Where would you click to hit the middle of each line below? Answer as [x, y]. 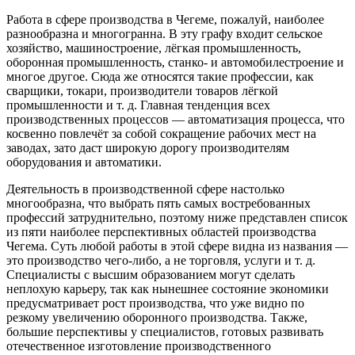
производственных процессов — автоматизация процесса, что [176, 120]
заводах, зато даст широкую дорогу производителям [148, 148]
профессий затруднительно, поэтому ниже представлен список [177, 218]
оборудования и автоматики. [84, 162]
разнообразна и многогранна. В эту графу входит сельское [164, 34]
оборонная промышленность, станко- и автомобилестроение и [175, 63]
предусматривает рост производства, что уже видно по [155, 303]
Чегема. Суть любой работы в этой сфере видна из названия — [177, 246]
